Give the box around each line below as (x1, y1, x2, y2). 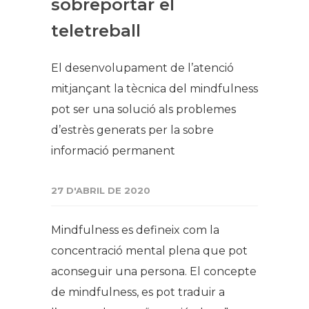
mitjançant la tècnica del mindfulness (51, 82, 258, 96)
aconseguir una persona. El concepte (51, 265, 257, 279)
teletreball (51, 21, 141, 41)
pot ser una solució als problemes (51, 103, 236, 117)
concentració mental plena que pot (51, 244, 248, 258)
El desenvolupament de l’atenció (51, 61, 234, 75)
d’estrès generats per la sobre (51, 123, 214, 137)
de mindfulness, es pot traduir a (51, 286, 225, 299)
